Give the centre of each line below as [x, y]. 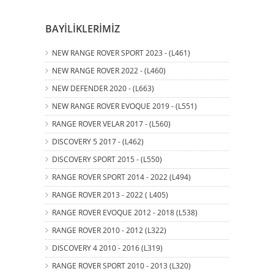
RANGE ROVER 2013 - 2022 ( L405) [110, 194]
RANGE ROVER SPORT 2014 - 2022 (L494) [121, 177]
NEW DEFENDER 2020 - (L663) [103, 88]
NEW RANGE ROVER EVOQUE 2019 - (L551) [124, 106]
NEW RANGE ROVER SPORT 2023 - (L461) [121, 53]
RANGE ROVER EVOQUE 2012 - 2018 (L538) [125, 212]
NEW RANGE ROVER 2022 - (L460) [109, 70]
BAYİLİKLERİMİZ [83, 28]
